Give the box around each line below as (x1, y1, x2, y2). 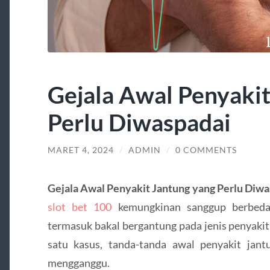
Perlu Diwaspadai (47, 108, 231, 137)
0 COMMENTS (175, 145, 237, 155)
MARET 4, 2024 (47, 145, 114, 155)
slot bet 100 (47, 199, 112, 213)
